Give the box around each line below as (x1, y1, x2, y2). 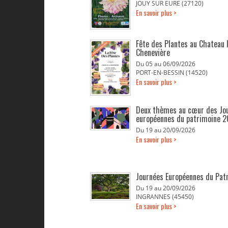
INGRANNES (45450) (136, 192, 194, 201)
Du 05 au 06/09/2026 (136, 60, 195, 68)
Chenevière (136, 46, 170, 59)
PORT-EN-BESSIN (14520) (136, 68, 208, 77)
